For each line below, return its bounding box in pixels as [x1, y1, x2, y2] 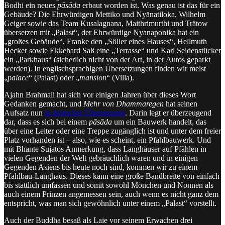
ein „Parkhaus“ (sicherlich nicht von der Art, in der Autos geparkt [4, 55, 210, 64]
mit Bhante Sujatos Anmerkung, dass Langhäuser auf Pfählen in [4, 144, 206, 153]
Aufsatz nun [4, 108, 45, 117]
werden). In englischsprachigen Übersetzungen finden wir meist [4, 64, 206, 73]
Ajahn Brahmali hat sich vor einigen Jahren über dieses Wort [4, 90, 196, 99]
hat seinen [164, 99, 197, 108]
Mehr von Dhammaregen [83, 99, 164, 108]
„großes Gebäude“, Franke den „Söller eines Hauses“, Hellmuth [4, 37, 207, 46]
